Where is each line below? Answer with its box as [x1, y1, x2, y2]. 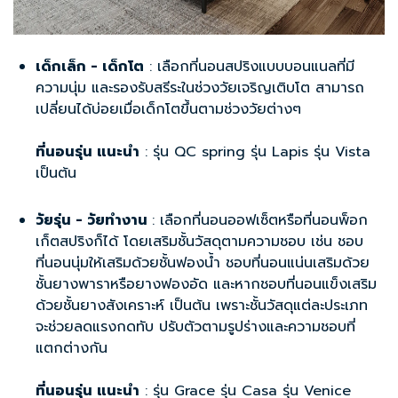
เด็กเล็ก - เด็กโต [36, 56, 144, 78]
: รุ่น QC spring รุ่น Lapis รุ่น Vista [139, 141, 370, 163]
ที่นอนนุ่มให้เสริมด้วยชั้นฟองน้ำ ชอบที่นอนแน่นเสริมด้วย [36, 252, 370, 275]
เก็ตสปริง [36, 231, 93, 253]
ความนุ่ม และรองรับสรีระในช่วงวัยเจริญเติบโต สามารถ [36, 77, 364, 99]
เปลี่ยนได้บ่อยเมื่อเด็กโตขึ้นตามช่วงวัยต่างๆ [36, 99, 301, 121]
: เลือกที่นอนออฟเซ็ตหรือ [152, 210, 303, 232]
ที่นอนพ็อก [303, 210, 368, 232]
